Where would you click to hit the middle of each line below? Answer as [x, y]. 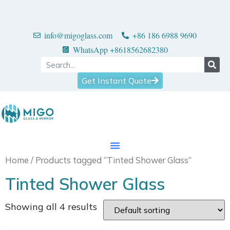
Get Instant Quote [117, 81]
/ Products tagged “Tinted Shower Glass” [110, 160]
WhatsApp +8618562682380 [120, 50]
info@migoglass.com [78, 35]
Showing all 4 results [51, 206]
